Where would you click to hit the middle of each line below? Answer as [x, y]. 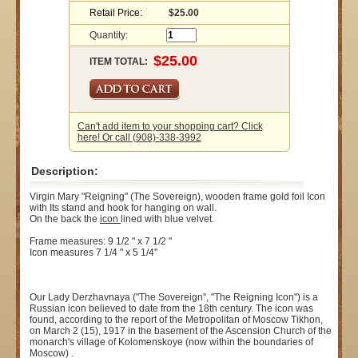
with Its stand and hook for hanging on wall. [123, 208]
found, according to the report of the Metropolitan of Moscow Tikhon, [176, 320]
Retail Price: [115, 13]
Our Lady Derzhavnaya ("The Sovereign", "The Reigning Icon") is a [174, 298]
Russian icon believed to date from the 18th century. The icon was [171, 309]
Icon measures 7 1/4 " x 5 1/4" [93, 253]
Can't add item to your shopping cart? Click [170, 127]
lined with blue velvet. [167, 219]
